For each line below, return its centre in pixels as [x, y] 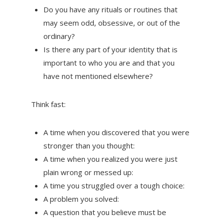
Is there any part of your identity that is [110, 49]
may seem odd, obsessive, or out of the [111, 22]
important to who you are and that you [109, 62]
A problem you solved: [82, 199]
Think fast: [48, 104]
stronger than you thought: [90, 145]
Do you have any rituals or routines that [110, 9]
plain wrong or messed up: [89, 172]
